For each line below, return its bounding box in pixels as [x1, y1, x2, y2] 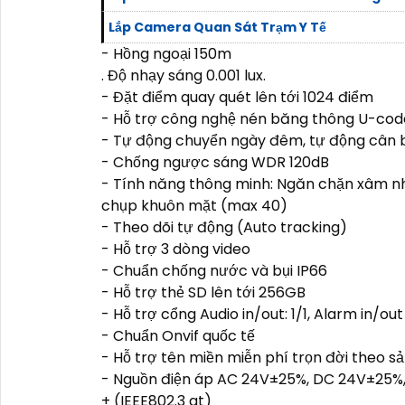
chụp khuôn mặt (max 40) [101, 194, 287, 216]
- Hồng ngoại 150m [101, 42, 231, 64]
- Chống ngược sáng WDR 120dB [101, 151, 329, 173]
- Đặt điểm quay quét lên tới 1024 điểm [101, 86, 373, 108]
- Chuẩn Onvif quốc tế [101, 325, 255, 346]
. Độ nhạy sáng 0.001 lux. [101, 64, 266, 86]
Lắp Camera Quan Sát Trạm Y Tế [108, 17, 326, 36]
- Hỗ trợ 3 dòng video [101, 238, 250, 259]
